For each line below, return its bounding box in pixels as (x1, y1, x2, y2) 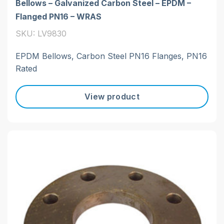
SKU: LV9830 (15, 28, 66, 38)
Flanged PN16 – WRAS (15, 11, 101, 21)
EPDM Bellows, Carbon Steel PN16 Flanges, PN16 (15, 50, 207, 61)
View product (84, 91, 139, 102)
